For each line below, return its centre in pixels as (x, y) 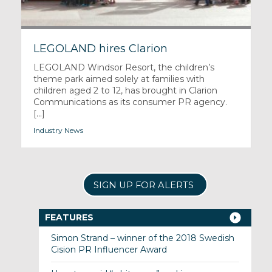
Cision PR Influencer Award (109, 250)
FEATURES (69, 218)
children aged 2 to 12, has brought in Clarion (125, 91)
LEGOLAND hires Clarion (100, 49)
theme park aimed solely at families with (119, 79)
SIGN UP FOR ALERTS (143, 185)
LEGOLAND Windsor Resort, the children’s (124, 68)
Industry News (58, 131)
